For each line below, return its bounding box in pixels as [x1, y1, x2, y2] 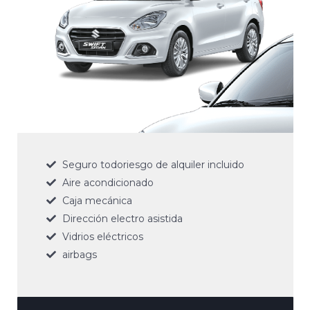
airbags [62, 248, 97, 261]
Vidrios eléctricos [62, 230, 143, 243]
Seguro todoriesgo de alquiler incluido [62, 158, 244, 171]
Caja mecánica [62, 194, 132, 207]
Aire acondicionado [62, 176, 154, 189]
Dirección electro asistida [62, 212, 183, 225]
